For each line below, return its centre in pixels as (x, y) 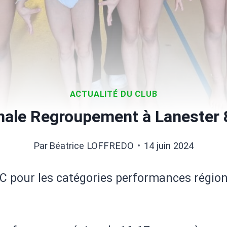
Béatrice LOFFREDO (92, 145)
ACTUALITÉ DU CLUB (113, 94)
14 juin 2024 (169, 145)
